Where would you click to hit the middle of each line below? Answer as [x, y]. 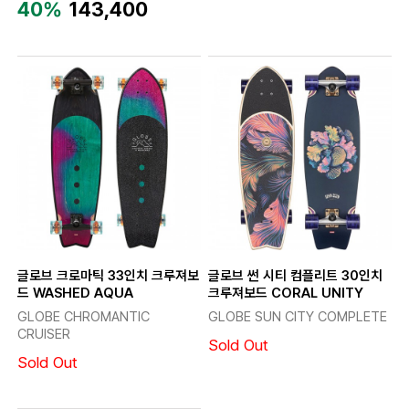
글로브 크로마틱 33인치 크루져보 [108, 275]
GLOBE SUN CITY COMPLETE [297, 317]
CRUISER [43, 335]
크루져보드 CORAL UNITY [285, 293]
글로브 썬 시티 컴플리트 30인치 [295, 275]
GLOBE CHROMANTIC [83, 317]
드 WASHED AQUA [75, 293]
